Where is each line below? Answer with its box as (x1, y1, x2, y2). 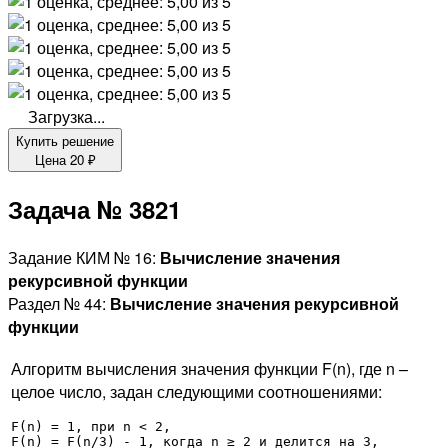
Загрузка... (24, 105, 105, 128)
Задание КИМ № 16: (8, 245, 160, 269)
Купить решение (16, 131, 114, 150)
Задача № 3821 (8, 191, 181, 226)
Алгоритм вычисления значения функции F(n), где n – (11, 356, 408, 380)
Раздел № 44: (8, 291, 110, 315)
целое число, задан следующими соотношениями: (11, 379, 382, 403)
